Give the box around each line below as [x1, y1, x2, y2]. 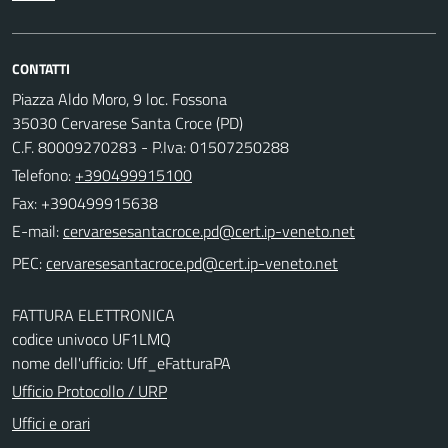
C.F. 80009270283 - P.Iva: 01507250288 [12, 135, 289, 159]
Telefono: [12, 163, 75, 187]
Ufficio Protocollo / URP [12, 379, 167, 403]
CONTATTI [12, 58, 70, 79]
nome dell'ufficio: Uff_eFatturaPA [12, 351, 231, 375]
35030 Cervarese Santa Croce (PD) [12, 111, 243, 135]
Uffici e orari [12, 411, 90, 435]
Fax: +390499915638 [12, 191, 158, 215]
